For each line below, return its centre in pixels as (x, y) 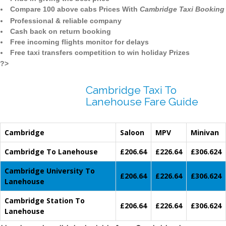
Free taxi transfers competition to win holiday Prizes (100, 53)
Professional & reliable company (66, 21)
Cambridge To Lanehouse (51, 152)
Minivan (205, 133)
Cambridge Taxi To (131, 90)
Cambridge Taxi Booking (182, 9)
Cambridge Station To (45, 201)
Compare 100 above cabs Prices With (75, 9)
